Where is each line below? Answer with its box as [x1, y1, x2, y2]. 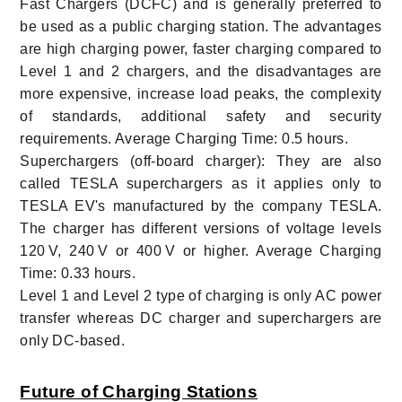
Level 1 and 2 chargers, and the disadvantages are [20, 63, 382, 79]
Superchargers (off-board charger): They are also [20, 153, 382, 169]
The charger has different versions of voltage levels [20, 220, 382, 236]
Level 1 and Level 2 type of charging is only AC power [20, 287, 382, 303]
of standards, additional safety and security [20, 108, 382, 124]
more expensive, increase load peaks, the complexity [20, 85, 382, 101]
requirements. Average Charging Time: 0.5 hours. [20, 130, 349, 146]
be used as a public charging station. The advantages [20, 18, 382, 34]
